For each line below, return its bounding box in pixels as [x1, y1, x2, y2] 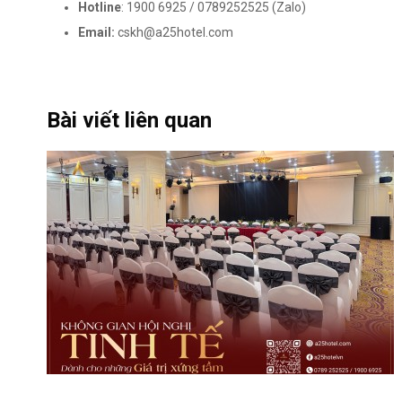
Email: [78, 25, 115, 39]
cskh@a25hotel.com [115, 25, 233, 39]
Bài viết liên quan [47, 108, 212, 133]
